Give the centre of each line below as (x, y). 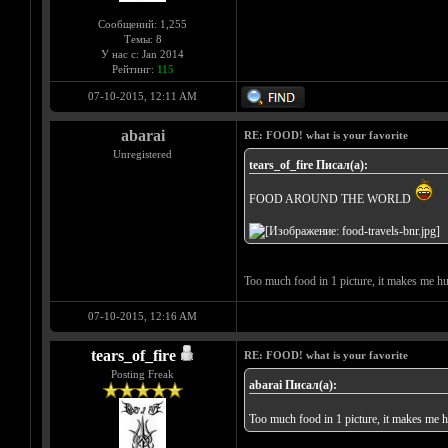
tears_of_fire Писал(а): (308, 165)
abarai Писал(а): (292, 385)
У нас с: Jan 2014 (142, 54)
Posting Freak (142, 374)
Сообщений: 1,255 (142, 24)
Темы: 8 (142, 39)
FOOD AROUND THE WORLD (331, 199)
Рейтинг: (134, 69)
